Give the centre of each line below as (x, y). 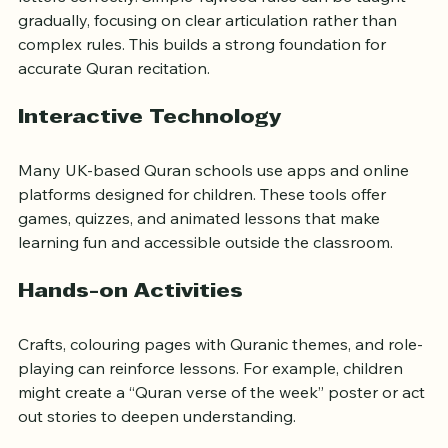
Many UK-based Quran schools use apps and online (215, 195)
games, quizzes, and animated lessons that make (201, 243)
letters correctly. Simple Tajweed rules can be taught (214, 21)
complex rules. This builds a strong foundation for (204, 69)
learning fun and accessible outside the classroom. (205, 267)
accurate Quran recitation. (114, 93)
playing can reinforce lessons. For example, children (212, 393)
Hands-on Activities (130, 317)
